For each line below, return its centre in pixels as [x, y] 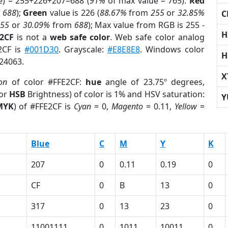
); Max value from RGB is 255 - [146, 25]
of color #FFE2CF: [47, 82]
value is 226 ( [74, 13]
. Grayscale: [83, 49]
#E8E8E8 [123, 49]
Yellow [186, 106]
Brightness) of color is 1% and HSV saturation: [115, 94]
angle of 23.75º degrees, [153, 82]
